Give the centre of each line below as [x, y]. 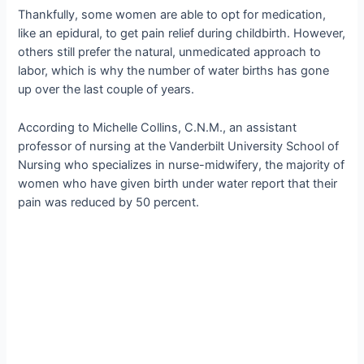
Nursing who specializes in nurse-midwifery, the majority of [182, 165]
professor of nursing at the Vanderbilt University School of [179, 146]
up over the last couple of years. [106, 90]
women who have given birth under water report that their [178, 183]
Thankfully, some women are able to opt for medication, [172, 15]
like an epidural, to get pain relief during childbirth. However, [182, 34]
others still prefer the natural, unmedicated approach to [170, 52]
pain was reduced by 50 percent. [109, 202]
